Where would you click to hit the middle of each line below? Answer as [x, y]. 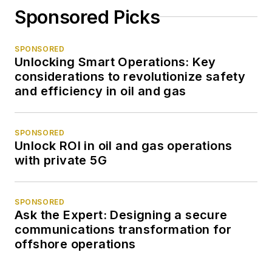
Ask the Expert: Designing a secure [121, 215]
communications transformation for [123, 229]
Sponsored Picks [87, 17]
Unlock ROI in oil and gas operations [124, 145]
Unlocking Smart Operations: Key [115, 62]
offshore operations [75, 244]
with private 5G [61, 160]
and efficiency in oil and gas [100, 91]
